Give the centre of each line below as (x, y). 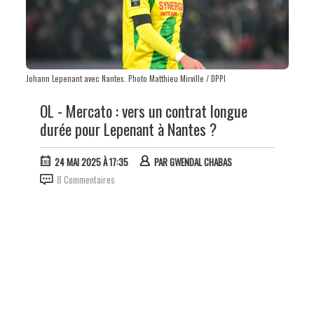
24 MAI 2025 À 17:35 (91, 162)
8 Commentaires (86, 179)
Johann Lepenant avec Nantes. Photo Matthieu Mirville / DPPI (125, 78)
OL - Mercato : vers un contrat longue (143, 110)
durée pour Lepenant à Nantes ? (128, 129)
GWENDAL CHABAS (200, 162)
